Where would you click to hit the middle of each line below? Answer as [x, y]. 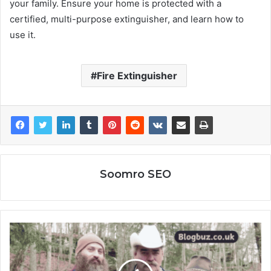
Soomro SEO [135, 174]
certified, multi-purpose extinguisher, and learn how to [127, 19]
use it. [23, 34]
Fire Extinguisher [137, 75]
